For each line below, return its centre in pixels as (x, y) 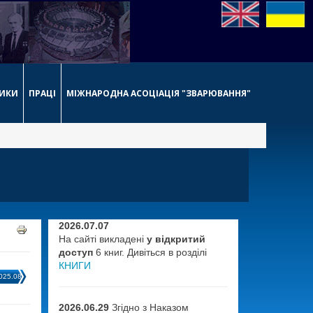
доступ (75, 252)
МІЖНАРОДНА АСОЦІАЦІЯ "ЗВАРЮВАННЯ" (159, 93)
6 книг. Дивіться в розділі (150, 252)
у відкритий (176, 239)
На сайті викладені (102, 239)
